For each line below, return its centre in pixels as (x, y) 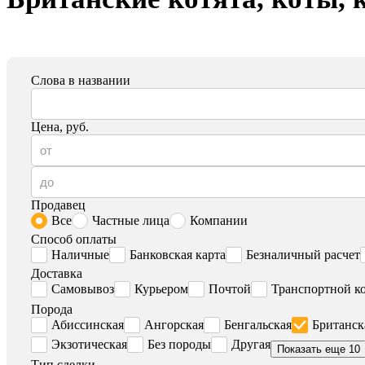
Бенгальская (258, 325)
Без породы (179, 345)
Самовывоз (83, 289)
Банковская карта (178, 255)
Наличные (80, 255)
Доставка (57, 274)
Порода (52, 310)
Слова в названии (81, 81)
